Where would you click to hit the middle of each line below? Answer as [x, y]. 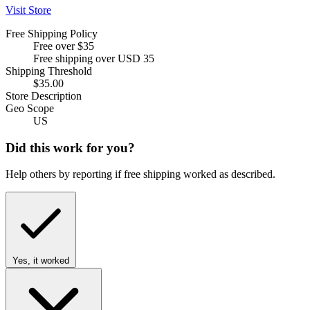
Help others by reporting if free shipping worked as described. [140, 174]
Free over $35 [64, 46]
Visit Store [28, 10]
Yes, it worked [41, 261]
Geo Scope [30, 108]
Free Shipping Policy [52, 33]
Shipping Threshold [49, 71]
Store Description [44, 95]
